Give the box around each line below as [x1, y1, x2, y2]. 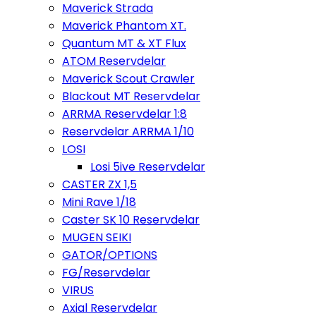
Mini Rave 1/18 [62, 194, 136, 210]
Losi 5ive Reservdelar [90, 159, 205, 175]
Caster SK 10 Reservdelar [62, 212, 200, 228]
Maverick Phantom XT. [62, 18, 186, 34]
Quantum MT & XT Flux [62, 35, 186, 51]
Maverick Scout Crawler [62, 71, 195, 87]
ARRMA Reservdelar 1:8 [62, 106, 187, 122]
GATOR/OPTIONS [62, 247, 157, 263]
